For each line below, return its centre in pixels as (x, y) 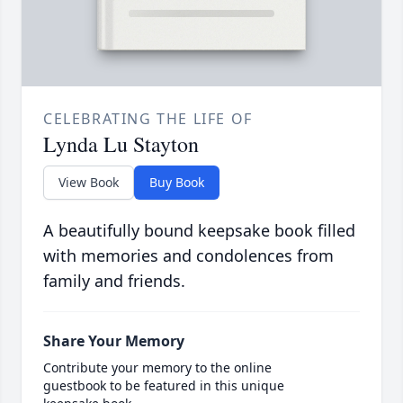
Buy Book (177, 183)
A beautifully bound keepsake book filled (199, 231)
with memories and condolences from (188, 256)
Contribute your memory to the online (157, 368)
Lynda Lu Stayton (121, 144)
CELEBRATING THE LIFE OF (148, 119)
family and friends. (114, 281)
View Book (89, 183)
